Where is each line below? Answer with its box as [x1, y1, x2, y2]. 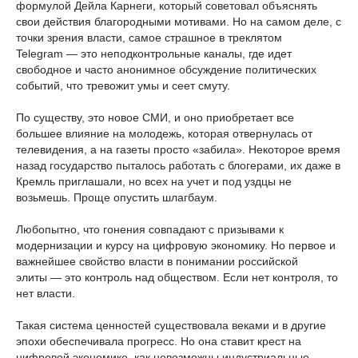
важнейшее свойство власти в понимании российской [16, 255, 298, 268]
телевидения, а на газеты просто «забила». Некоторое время [16, 143, 340, 156]
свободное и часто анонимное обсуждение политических [16, 63, 316, 76]
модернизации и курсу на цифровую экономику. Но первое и [16, 239, 336, 252]
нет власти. [16, 287, 75, 300]
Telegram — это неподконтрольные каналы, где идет [16, 47, 292, 60]
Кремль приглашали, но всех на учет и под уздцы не [16, 175, 292, 188]
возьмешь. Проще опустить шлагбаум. [16, 191, 217, 204]
